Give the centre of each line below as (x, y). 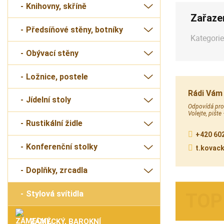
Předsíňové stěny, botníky (74, 29)
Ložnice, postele (57, 76)
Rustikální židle (54, 123)
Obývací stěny (52, 53)
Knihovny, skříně (56, 6)
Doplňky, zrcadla (57, 170)
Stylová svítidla (55, 194)
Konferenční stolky (62, 147)
